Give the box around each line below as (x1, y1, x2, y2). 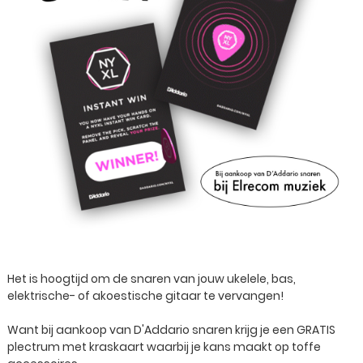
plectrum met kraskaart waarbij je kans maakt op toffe (7, 339, 321, 355)
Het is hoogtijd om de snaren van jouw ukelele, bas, (7, 271, 296, 287)
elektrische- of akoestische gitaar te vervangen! (7, 288, 284, 304)
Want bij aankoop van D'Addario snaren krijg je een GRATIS (7, 322, 335, 338)
